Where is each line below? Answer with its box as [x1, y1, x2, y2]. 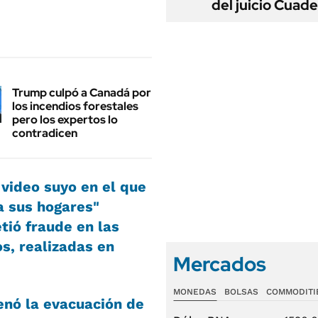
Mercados [173, 251, 266, 278]
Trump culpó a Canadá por [12, 84, 151, 100]
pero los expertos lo [12, 111, 118, 127]
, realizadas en [11, 237, 114, 255]
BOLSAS [224, 287, 258, 297]
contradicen [12, 125, 77, 141]
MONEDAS [173, 287, 216, 297]
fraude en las [26, 217, 119, 235]
